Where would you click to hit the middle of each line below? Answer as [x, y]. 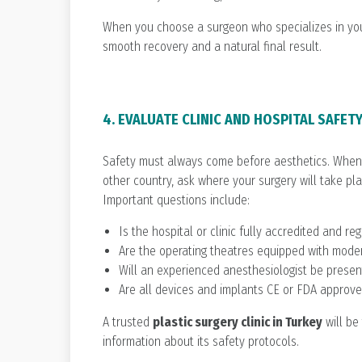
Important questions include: [176, 200]
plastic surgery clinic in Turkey [238, 322]
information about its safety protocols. [201, 341]
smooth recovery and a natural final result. [212, 47]
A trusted [128, 322]
